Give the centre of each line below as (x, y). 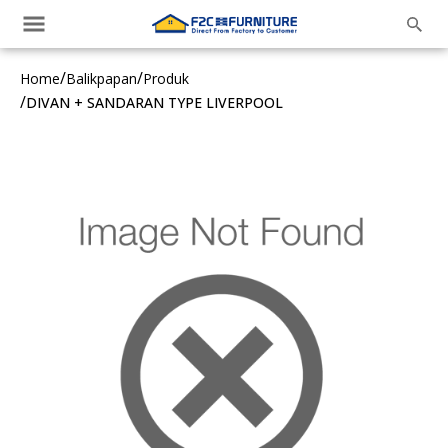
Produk (166, 78)
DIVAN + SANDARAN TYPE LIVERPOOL (154, 102)
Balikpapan (101, 78)
